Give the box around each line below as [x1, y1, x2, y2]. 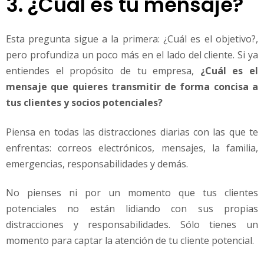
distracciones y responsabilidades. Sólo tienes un [6, 217, 258, 231]
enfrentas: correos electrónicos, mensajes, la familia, [6, 141, 258, 154]
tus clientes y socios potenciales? [6, 96, 163, 110]
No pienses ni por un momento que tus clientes [6, 186, 258, 199]
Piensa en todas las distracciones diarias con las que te [6, 125, 258, 138]
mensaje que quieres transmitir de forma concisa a [6, 80, 258, 94]
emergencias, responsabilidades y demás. [6, 157, 188, 170]
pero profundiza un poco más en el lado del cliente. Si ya [6, 48, 258, 62]
